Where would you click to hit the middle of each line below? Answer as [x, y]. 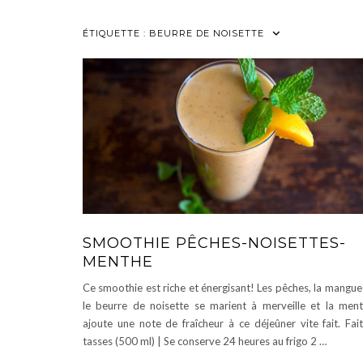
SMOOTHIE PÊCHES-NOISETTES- [214, 243]
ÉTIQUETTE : [116, 33]
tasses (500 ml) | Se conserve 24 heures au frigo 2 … [205, 341]
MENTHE [118, 262]
